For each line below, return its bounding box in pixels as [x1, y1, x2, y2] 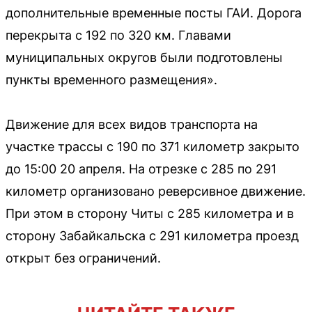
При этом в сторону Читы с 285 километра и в [6, 205, 294, 221]
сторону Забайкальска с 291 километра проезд [6, 228, 299, 243]
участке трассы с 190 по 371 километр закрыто [6, 139, 299, 154]
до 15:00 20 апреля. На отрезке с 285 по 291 [6, 161, 276, 176]
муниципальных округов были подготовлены [6, 49, 283, 65]
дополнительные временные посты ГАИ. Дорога [6, 5, 302, 20]
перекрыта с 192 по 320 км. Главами [6, 27, 231, 42]
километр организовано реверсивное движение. [6, 183, 306, 198]
